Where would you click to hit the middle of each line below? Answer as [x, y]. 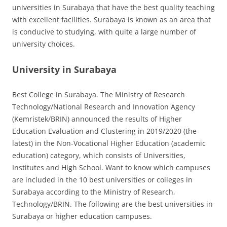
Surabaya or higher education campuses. [82, 216]
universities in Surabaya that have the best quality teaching [113, 8]
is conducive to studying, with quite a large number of [104, 32]
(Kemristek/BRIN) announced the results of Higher [97, 119]
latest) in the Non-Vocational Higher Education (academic [109, 143]
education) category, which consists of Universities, [99, 156]
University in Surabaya [64, 70]
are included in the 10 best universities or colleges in [102, 180]
